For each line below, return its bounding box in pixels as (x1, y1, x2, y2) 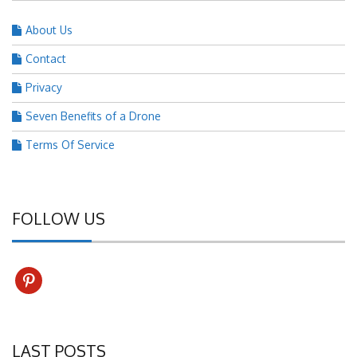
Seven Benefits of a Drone (25, 109, 161, 124)
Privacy (25, 80, 62, 95)
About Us (25, 23, 73, 37)
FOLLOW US (12, 208, 105, 229)
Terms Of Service (25, 138, 115, 152)
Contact (25, 52, 66, 66)
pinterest (14, 268, 60, 282)
